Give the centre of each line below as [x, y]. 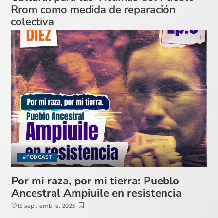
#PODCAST [37, 157]
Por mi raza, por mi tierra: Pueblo [95, 181]
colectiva [33, 22]
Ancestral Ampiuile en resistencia [97, 193]
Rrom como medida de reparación [93, 10]
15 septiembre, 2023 [46, 206]
